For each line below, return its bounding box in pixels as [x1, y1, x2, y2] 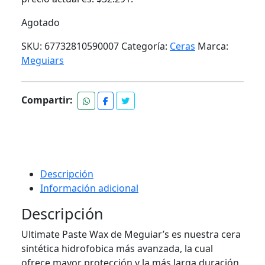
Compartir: [21, 93, 73, 106]
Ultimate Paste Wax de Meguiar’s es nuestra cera [21, 228, 241, 241]
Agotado [21, 16, 60, 29]
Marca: [198, 40, 228, 53]
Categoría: [121, 40, 170, 53]
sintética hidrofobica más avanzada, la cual [21, 242, 213, 255]
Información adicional [40, 182, 138, 195]
